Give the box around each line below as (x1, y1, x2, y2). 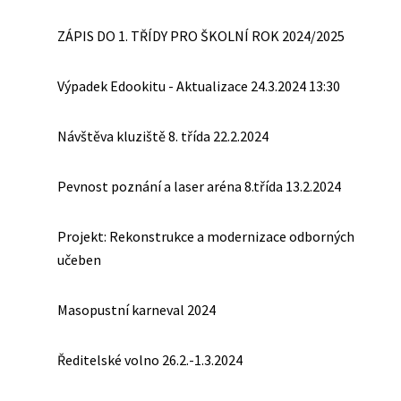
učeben (57, 251, 101, 269)
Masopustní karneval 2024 (57, 301, 216, 319)
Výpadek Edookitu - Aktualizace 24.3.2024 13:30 (57, 77, 340, 95)
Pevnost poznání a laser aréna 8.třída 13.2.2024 (57, 177, 341, 195)
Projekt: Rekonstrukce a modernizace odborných (57, 227, 354, 245)
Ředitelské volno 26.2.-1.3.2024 (57, 351, 243, 369)
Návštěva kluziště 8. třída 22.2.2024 (57, 127, 269, 145)
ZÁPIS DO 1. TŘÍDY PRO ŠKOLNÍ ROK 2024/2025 (57, 27, 345, 45)
